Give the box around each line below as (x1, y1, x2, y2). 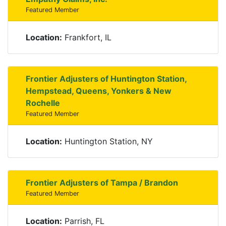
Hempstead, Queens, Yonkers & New (26, 86, 172, 96)
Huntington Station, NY (62, 136, 153, 146)
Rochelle (26, 98, 60, 108)
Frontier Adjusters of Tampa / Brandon (26, 178, 178, 188)
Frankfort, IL (62, 32, 111, 42)
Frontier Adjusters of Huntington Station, (26, 74, 187, 84)
